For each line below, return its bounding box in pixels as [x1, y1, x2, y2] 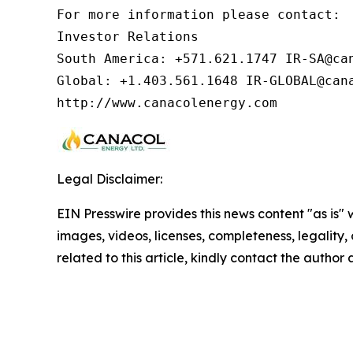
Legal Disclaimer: [57, 171, 162, 187]
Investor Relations [57, 29, 199, 44]
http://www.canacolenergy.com [57, 95, 277, 110]
